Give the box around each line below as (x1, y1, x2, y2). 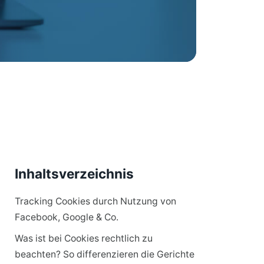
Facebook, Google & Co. (14, 212, 118, 223)
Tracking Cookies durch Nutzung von (14, 196, 176, 207)
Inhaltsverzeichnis (14, 166, 134, 181)
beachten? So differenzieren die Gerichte (14, 249, 194, 260)
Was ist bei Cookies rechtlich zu (14, 233, 153, 244)
